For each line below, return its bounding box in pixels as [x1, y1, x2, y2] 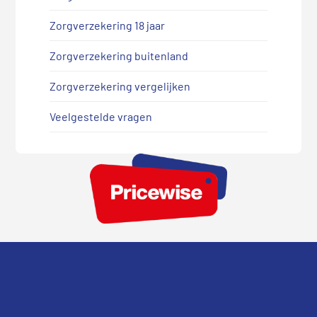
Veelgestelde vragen [49, 110, 152, 124]
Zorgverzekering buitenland [49, 49, 188, 63]
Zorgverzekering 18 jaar [49, 18, 165, 33]
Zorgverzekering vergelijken [49, 79, 190, 93]
